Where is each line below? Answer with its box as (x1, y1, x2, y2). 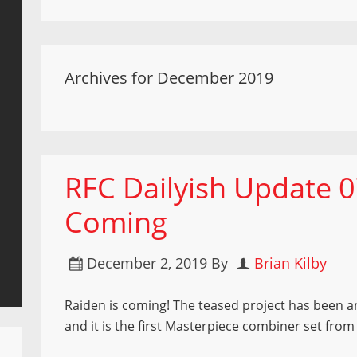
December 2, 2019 (87, 253, 208, 273)
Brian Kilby (254, 253, 328, 273)
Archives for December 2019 (65, 67, 274, 88)
